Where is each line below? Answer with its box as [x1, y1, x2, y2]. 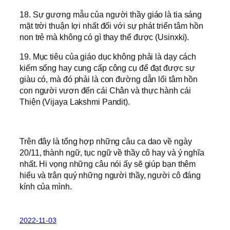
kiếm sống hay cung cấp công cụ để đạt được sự [20, 63, 195, 73]
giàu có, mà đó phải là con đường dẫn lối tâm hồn [20, 74, 198, 84]
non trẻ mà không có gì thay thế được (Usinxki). [20, 32, 189, 42]
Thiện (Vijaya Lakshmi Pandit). [20, 97, 130, 107]
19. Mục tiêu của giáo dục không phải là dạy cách [20, 52, 197, 62]
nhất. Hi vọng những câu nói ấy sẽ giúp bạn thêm [20, 159, 196, 168]
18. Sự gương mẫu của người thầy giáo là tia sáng [20, 10, 202, 20]
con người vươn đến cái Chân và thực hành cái [20, 86, 191, 95]
